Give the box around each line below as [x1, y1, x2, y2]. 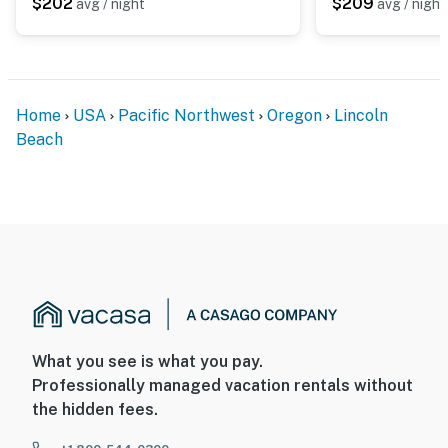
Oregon [267, 105, 322, 125]
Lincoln [334, 105, 388, 125]
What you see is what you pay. [32, 352, 263, 372]
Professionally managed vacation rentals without [32, 376, 413, 396]
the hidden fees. [32, 400, 158, 420]
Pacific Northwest [118, 105, 255, 125]
